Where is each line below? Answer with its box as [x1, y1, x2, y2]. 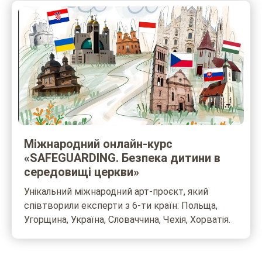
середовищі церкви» [24, 164, 139, 179]
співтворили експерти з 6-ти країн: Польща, [24, 199, 218, 211]
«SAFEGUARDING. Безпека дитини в [24, 150, 220, 165]
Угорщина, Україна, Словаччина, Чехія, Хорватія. [24, 213, 230, 225]
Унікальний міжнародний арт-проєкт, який [24, 185, 208, 197]
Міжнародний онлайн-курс [24, 136, 173, 151]
